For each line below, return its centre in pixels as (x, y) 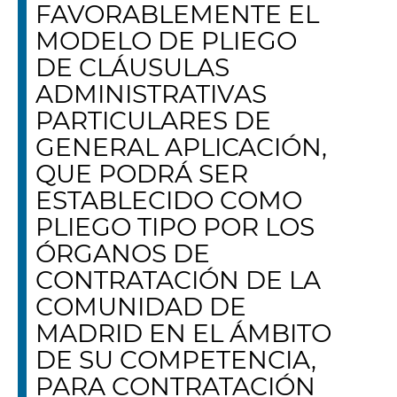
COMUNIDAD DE (141, 307)
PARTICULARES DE (153, 121)
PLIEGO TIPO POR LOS (175, 227)
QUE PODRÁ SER (142, 174)
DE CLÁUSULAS (132, 67)
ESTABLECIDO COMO (169, 200)
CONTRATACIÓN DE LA (178, 280)
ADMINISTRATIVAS (151, 94)
